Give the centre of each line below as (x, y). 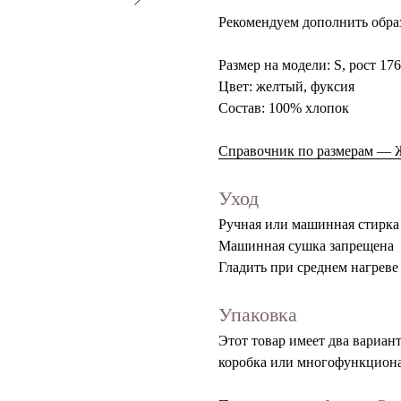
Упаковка (258, 315)
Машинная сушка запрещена (306, 246)
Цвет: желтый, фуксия (286, 87)
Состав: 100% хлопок (284, 108)
